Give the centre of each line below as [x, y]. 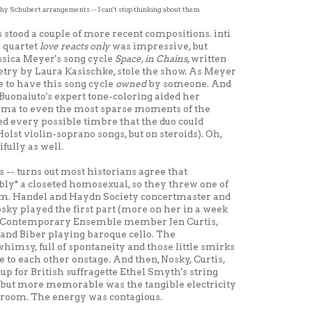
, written [207, 59]
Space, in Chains [151, 59]
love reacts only [75, 46]
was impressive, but [159, 46]
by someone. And [189, 84]
